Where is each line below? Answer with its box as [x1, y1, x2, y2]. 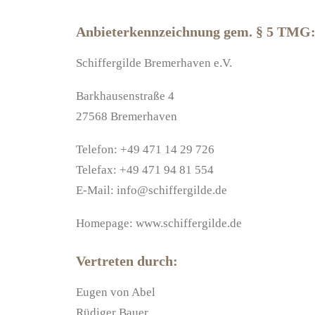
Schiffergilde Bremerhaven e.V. [76, 56, 232, 70]
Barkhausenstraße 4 [76, 89, 174, 103]
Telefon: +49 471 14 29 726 [76, 143, 214, 156]
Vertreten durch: [76, 253, 178, 269]
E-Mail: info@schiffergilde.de [76, 184, 227, 197]
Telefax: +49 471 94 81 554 [76, 163, 214, 176]
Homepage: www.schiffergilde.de [76, 217, 242, 230]
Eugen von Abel [76, 285, 155, 299]
